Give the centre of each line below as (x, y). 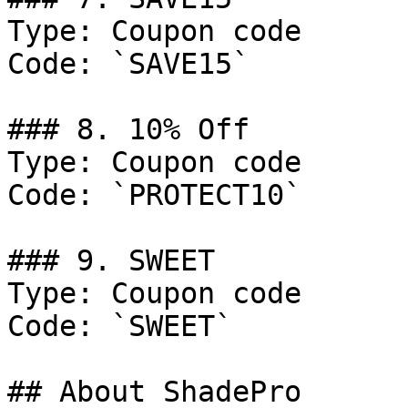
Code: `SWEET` (120, 326)
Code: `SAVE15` (128, 64)
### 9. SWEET (111, 260)
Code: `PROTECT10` (154, 195)
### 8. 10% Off (128, 129)
